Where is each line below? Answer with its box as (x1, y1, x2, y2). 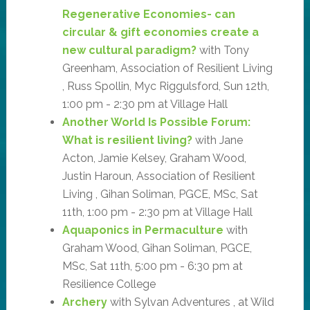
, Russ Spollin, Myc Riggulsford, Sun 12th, (62, 79, 269, 93)
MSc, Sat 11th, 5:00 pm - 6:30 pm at (62, 259, 243, 273)
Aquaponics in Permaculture (62, 223, 224, 237)
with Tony (196, 43, 249, 57)
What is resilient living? (62, 133, 192, 147)
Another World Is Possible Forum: (62, 115, 250, 129)
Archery (62, 295, 107, 309)
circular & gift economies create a (62, 25, 259, 39)
